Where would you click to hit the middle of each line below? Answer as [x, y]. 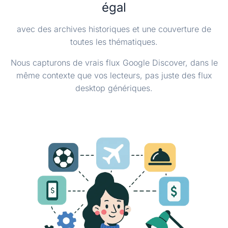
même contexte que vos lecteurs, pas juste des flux [114, 76]
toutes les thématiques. [114, 42]
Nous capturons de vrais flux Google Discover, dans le [114, 63]
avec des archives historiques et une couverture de [114, 29]
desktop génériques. [114, 88]
